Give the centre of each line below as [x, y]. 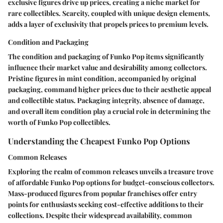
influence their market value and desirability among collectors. [108, 68]
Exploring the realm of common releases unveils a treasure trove [111, 171]
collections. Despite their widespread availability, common [100, 215]
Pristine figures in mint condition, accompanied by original [102, 79]
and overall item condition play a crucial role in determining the [109, 111]
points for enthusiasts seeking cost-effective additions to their [106, 204]
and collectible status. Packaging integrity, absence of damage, [106, 101]
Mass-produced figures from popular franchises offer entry [103, 193]
